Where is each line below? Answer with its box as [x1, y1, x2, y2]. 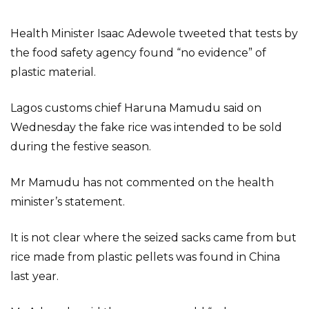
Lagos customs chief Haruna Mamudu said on [10, 101, 261, 114]
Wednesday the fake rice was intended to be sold [10, 121, 282, 134]
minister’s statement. [10, 195, 125, 208]
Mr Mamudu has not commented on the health [10, 176, 274, 189]
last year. [10, 270, 59, 283]
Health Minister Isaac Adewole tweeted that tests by [10, 27, 298, 40]
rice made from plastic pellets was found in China [10, 250, 280, 263]
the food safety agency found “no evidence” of [10, 46, 266, 59]
